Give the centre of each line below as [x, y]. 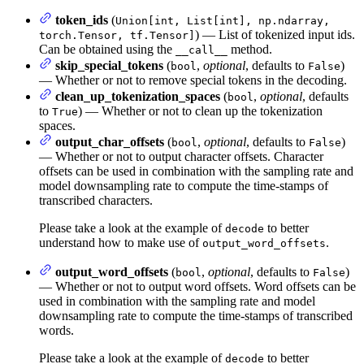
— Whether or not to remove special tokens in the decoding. [193, 80]
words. [56, 331]
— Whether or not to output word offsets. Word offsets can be [197, 287]
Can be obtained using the [107, 50]
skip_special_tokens [109, 66]
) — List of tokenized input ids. [275, 35]
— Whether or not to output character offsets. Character [181, 157]
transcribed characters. [96, 201]
